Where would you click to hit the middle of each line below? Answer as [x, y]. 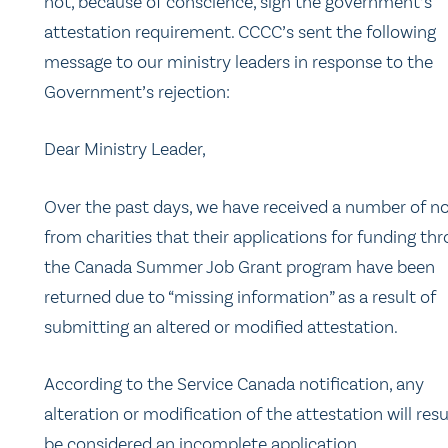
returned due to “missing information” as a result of [240, 296]
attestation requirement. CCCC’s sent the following [240, 32]
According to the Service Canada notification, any [234, 384]
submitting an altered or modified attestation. [221, 326]
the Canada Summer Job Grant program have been [239, 266]
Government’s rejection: [137, 92]
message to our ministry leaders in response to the [238, 62]
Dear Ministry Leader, [125, 149]
